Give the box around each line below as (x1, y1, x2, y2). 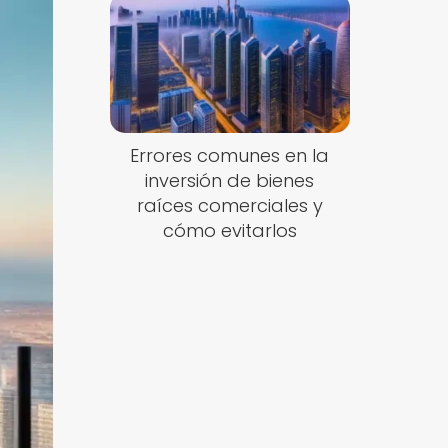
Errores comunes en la (130, 143, 330, 169)
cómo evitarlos (162, 218, 297, 244)
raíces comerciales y (136, 193, 323, 219)
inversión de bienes (145, 168, 315, 194)
